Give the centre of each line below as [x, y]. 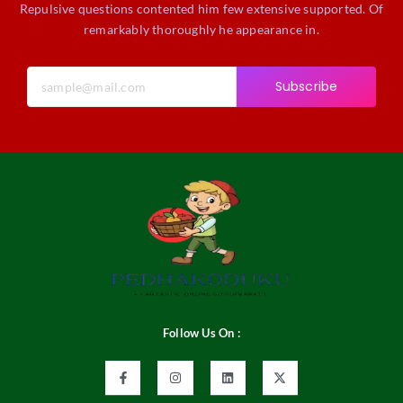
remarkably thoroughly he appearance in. [201, 29]
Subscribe [306, 86]
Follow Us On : [201, 332]
